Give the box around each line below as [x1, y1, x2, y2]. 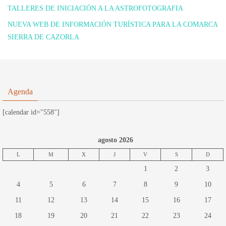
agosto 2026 [98, 136, 133, 144]
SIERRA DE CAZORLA [8, 33, 79, 41]
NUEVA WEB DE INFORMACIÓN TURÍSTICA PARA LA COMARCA [8, 21, 218, 28]
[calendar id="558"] [3, 108, 60, 116]
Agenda [8, 87, 33, 96]
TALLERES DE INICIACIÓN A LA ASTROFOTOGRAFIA [8, 5, 183, 12]
